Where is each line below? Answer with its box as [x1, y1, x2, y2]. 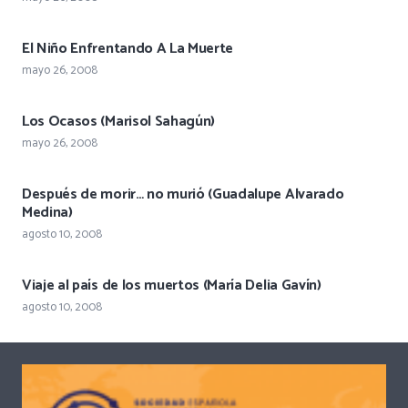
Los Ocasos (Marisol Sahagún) [22, 109, 216, 135]
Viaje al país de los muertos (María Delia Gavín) [22, 273, 321, 299]
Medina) [22, 200, 73, 226]
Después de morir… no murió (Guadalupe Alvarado [22, 182, 344, 208]
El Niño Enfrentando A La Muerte [22, 36, 234, 62]
